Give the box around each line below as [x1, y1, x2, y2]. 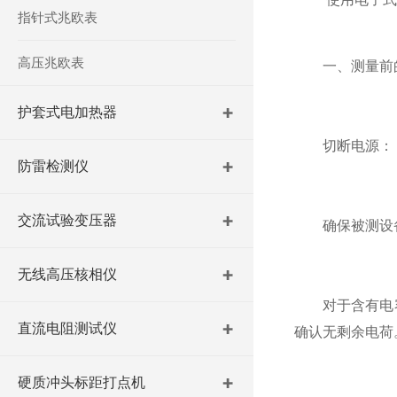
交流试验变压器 [18, 213, 117, 228]
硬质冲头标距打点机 [18, 375, 145, 390]
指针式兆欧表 [18, 10, 97, 25]
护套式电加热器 [18, 105, 117, 120]
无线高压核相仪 [18, 267, 117, 282]
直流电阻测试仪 [18, 321, 117, 336]
